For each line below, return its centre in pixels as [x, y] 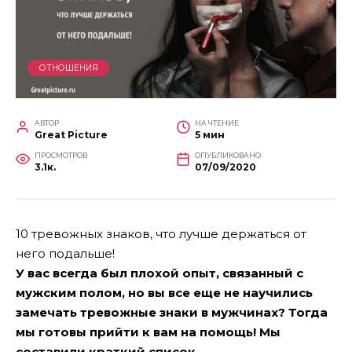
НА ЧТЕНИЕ [217, 123]
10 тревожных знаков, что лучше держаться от [161, 233]
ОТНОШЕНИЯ [68, 68]
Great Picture [71, 134]
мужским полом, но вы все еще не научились [164, 292]
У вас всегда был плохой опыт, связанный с [159, 273]
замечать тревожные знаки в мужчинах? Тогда [172, 312]
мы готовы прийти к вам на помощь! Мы [148, 332]
